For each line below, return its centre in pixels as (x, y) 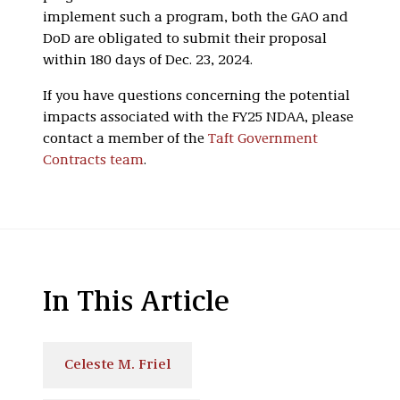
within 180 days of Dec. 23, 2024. (148, 60)
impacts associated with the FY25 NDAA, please (198, 117)
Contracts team (93, 160)
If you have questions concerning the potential (196, 96)
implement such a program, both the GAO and (196, 17)
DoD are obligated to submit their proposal (185, 39)
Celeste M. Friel (117, 365)
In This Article (136, 303)
